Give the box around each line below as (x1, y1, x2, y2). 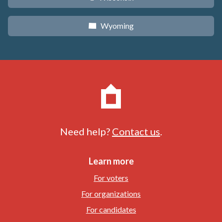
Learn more (88, 155, 134, 166)
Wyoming (101, 20, 134, 30)
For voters (94, 172, 128, 182)
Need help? (60, 125, 110, 137)
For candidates (86, 204, 136, 214)
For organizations (81, 188, 141, 198)
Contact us (112, 125, 160, 137)
